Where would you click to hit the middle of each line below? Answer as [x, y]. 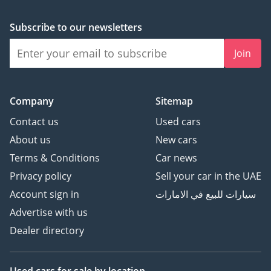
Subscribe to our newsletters [76, 28]
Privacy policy [41, 176]
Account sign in [44, 194]
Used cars [178, 122]
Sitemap [174, 101]
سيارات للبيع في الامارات [206, 194]
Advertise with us [49, 213]
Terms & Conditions [55, 158]
